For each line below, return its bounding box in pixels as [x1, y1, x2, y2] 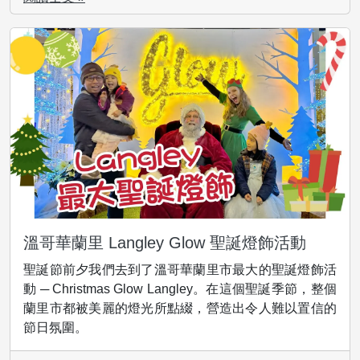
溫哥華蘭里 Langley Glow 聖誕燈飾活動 [23, 233, 306, 252]
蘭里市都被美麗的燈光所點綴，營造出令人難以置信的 [23, 301, 337, 315]
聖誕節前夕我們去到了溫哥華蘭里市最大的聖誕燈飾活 [23, 262, 337, 276]
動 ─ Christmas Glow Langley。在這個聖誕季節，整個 [23, 281, 337, 296]
